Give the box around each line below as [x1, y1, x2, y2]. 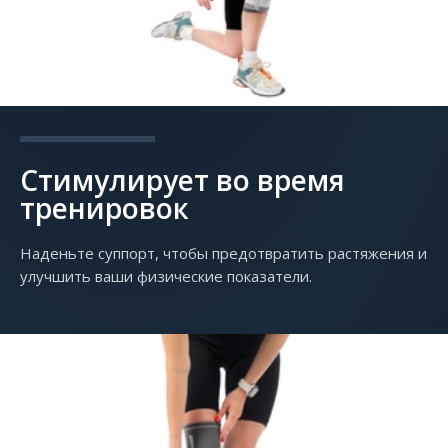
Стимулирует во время [20, 161, 345, 200]
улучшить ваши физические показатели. [20, 266, 312, 287]
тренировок [20, 189, 189, 228]
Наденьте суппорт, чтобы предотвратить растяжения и [20, 243, 427, 264]
